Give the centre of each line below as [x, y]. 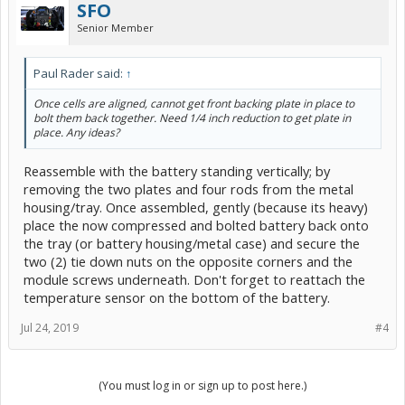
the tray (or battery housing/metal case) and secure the [192, 244]
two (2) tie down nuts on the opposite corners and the [188, 262]
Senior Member [115, 27]
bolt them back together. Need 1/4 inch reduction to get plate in [192, 118]
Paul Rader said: [80, 73]
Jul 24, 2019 [50, 328]
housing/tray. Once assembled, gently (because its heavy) [196, 207]
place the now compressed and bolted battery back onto [196, 226]
